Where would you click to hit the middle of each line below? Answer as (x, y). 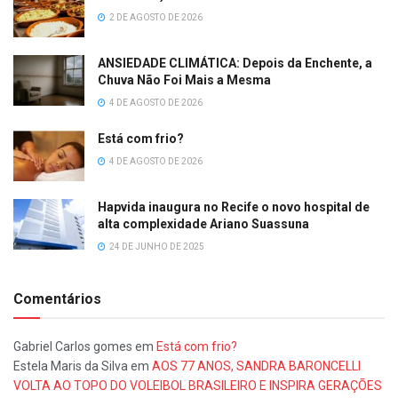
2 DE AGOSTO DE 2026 (155, 17)
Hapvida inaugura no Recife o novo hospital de (234, 207)
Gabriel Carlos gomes (73, 347)
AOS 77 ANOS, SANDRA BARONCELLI (256, 366)
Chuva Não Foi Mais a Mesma (184, 80)
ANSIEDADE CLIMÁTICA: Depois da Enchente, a (235, 63)
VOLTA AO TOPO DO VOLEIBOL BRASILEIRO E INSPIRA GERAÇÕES (198, 386)
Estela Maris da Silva (71, 366)
